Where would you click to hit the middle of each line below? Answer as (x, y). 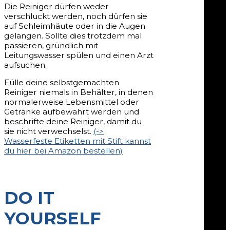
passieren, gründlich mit (51, 46)
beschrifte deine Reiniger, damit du (73, 122)
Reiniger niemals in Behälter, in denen (79, 92)
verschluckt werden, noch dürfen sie (76, 16)
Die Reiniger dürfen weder (56, 7)
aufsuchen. (25, 65)
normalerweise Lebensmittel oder (72, 102)
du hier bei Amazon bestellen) (63, 151)
